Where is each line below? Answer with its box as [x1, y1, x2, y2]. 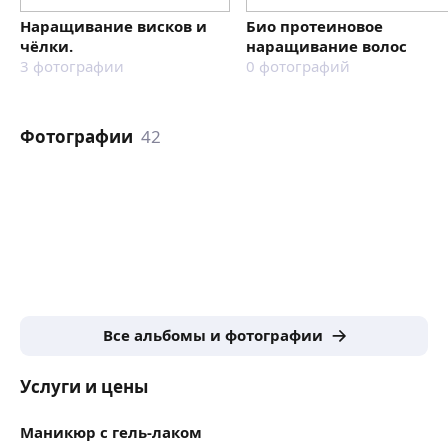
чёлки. [20, 35, 73, 56]
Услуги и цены [20, 374, 148, 398]
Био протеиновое [246, 15, 383, 36]
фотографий [259, 55, 350, 76]
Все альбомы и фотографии [102, 325, 323, 345]
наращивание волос [246, 35, 407, 56]
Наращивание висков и [20, 15, 207, 36]
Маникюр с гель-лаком [20, 421, 202, 442]
